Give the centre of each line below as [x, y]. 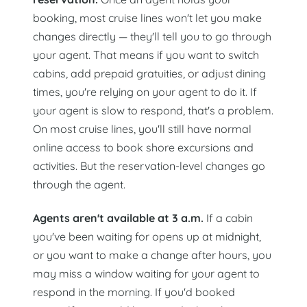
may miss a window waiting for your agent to [146, 273]
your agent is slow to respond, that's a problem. [153, 111]
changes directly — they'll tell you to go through [152, 37]
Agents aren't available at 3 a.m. [118, 218]
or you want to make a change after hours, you [152, 255]
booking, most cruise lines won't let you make [147, 18]
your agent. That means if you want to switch [146, 55]
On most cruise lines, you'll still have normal [142, 129]
